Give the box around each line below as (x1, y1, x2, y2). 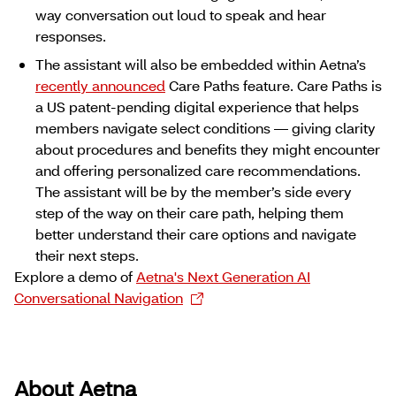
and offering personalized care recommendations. (35, 161, 361, 180)
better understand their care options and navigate (35, 225, 356, 244)
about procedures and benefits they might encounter (35, 140, 380, 159)
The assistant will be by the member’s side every (35, 182, 352, 202)
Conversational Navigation (14, 288, 183, 308)
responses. (35, 27, 106, 46)
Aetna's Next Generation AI (136, 267, 310, 286)
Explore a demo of (14, 267, 136, 286)
